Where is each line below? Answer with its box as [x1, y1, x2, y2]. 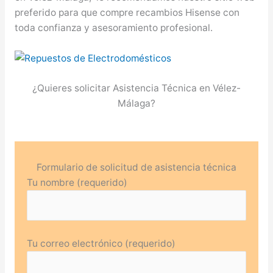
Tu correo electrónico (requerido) [26, 238, 175, 250]
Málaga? [118, 97, 155, 110]
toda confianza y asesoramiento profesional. [14, 21, 213, 34]
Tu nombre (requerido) [26, 177, 127, 189]
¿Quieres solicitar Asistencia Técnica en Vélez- [32, 82, 241, 94]
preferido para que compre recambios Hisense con [14, 6, 239, 18]
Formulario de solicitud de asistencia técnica [37, 161, 236, 174]
